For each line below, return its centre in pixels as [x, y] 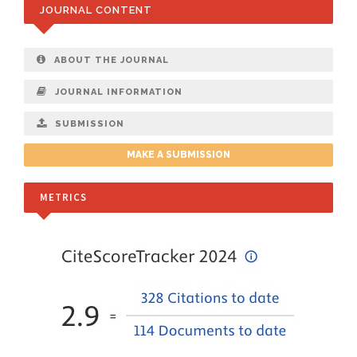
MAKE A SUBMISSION [178, 155]
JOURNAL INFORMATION [119, 92]
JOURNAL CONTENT [96, 10]
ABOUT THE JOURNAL [112, 60]
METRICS [63, 197]
